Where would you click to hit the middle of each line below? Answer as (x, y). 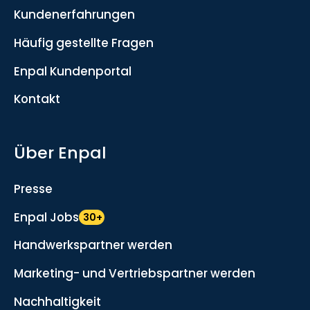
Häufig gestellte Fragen (83, 43)
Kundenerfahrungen (74, 14)
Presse (33, 189)
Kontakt (37, 99)
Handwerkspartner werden (93, 245)
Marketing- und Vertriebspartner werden (134, 274)
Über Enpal (60, 152)
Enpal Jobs (46, 217)
